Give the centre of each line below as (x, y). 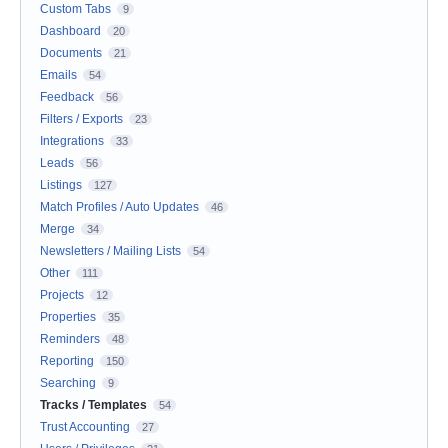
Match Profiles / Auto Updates (119, 206)
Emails (58, 74)
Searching (68, 382)
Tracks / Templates (93, 404)
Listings (61, 184)
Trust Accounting (85, 426)
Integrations (72, 140)
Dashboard (70, 30)
